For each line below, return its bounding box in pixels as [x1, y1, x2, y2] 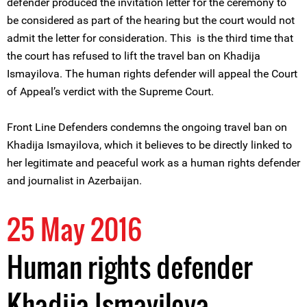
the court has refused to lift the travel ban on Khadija [7, 49, 260, 62]
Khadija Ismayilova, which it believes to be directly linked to [7, 138, 292, 151]
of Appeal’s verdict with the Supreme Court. [7, 85, 214, 98]
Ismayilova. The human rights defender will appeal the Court [7, 67, 297, 80]
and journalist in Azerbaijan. [7, 174, 142, 187]
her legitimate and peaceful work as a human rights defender [7, 156, 300, 169]
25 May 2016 [7, 208, 142, 249]
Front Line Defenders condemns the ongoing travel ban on [7, 121, 287, 134]
